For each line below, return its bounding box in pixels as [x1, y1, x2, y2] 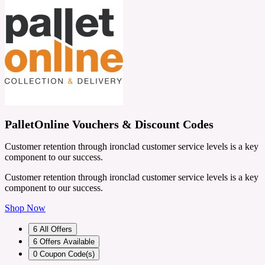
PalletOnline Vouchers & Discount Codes [5, 117, 214, 131]
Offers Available [40, 237, 95, 246]
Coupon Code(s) [40, 249, 95, 258]
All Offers [40, 224, 72, 234]
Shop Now [5, 202, 46, 213]
